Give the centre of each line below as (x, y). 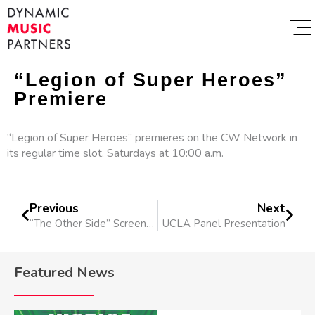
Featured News (64, 272)
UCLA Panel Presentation (224, 223)
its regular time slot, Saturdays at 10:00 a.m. (115, 153)
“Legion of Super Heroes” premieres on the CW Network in (152, 137)
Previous (54, 208)
